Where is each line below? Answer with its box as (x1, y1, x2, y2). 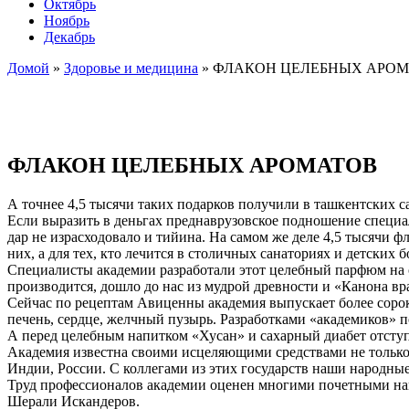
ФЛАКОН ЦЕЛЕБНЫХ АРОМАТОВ (7, 152, 377, 177)
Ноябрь (44, 12, 89, 28)
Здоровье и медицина (64, 59, 198, 76)
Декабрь (44, 28, 95, 45)
